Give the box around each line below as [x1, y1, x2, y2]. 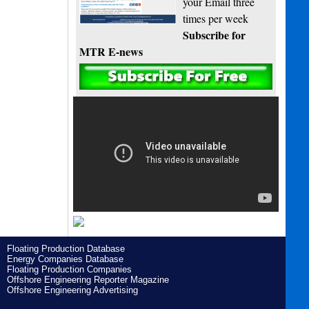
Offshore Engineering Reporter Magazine [6, 274, 169, 285]
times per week [183, 11, 249, 26]
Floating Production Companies [6, 263, 132, 275]
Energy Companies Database [6, 253, 123, 264]
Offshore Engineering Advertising [6, 284, 138, 295]
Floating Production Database [6, 243, 125, 254]
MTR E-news [79, 43, 143, 60]
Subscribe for [183, 27, 246, 43]
